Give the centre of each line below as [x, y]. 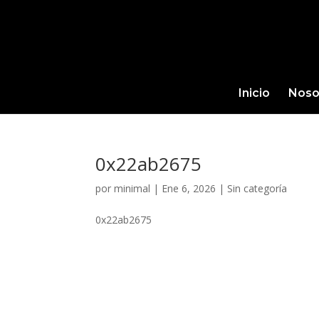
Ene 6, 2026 [189, 188]
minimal [132, 188]
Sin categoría [257, 188]
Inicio [254, 93]
